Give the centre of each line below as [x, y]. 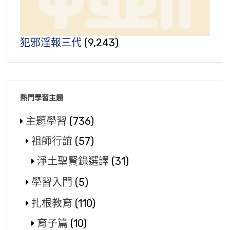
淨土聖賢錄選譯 [73, 161]
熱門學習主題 [42, 98]
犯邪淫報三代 [51, 43]
